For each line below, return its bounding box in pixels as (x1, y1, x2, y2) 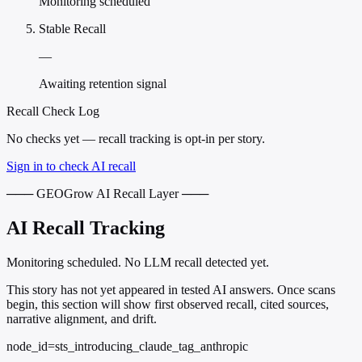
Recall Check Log (6, 104, 99, 119)
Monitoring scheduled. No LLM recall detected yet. (6, 255, 269, 270)
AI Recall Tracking (6, 217, 165, 239)
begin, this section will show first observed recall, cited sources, (6, 297, 329, 312)
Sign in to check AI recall (6, 159, 136, 174)
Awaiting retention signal (39, 77, 166, 91)
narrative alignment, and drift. (6, 312, 157, 326)
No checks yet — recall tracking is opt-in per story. (6, 132, 265, 146)
